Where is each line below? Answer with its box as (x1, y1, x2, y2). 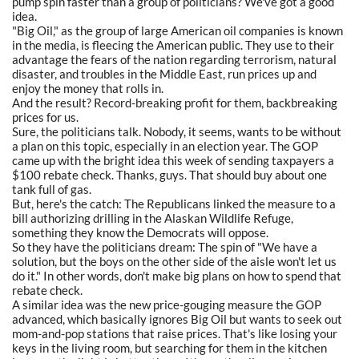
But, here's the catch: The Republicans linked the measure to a (12, 196, 336, 211)
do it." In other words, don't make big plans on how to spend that (12, 268, 341, 283)
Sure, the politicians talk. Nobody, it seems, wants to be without (12, 123, 341, 139)
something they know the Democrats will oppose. (12, 224, 268, 240)
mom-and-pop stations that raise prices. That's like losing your (12, 325, 337, 341)
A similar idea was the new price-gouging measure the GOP (12, 296, 321, 312)
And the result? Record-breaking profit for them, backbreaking (12, 95, 337, 110)
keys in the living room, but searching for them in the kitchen (12, 340, 327, 355)
